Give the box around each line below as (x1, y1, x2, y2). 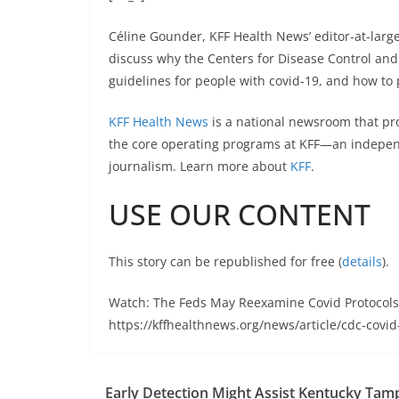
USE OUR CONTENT (109, 195, 370, 233)
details (342, 253, 382, 270)
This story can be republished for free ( (109, 253, 342, 270)
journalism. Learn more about (109, 158, 290, 175)
